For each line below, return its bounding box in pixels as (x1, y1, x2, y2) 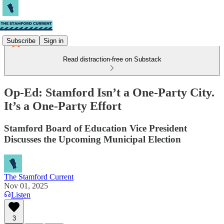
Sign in (43, 36, 63, 44)
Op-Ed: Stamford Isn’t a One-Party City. (4, 85, 214, 99)
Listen (11, 190, 30, 199)
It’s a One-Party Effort (4, 99, 121, 112)
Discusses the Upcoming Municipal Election (4, 133, 181, 144)
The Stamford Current (4, 172, 73, 181)
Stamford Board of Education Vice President (4, 122, 187, 133)
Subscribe (6, 36, 35, 44)
